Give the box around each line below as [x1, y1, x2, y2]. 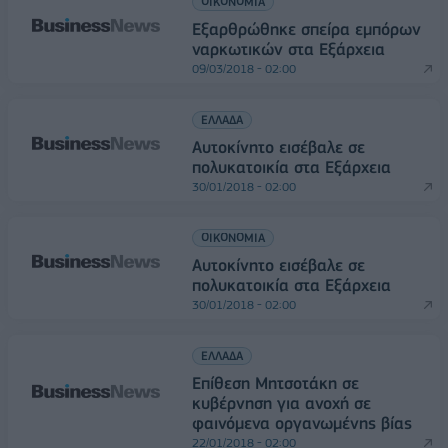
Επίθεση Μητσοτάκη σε [192, 373, 359, 393]
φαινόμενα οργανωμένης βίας [192, 413, 412, 433]
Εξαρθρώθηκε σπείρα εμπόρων [192, 19, 421, 39]
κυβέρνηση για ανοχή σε [192, 393, 371, 413]
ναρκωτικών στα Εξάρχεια [192, 39, 385, 59]
